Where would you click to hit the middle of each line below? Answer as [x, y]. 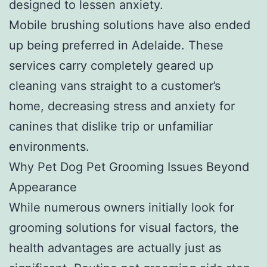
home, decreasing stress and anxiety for [122, 106]
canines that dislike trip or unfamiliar [111, 126]
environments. [49, 146]
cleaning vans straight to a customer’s [115, 86]
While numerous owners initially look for [122, 207]
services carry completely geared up [111, 65]
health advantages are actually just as [115, 248]
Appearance [43, 187]
